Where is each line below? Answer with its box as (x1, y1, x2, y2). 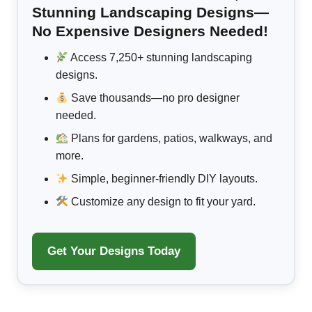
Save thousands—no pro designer (68, 92, 240, 104)
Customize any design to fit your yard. (68, 196, 256, 208)
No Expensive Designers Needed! (32, 23, 268, 40)
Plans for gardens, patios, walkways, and (68, 132, 273, 145)
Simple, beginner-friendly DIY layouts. (68, 173, 258, 185)
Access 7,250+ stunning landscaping (68, 52, 253, 64)
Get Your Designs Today (47, 244, 180, 258)
